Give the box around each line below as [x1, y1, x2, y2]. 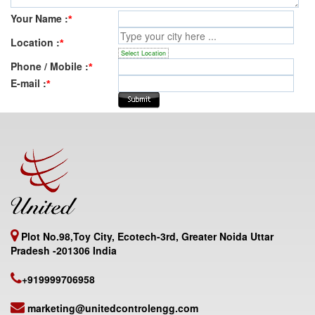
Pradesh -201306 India [11, 243, 117, 257]
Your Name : [11, 11, 68, 25]
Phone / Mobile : [11, 59, 89, 73]
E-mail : [11, 76, 46, 90]
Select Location [119, 49, 168, 58]
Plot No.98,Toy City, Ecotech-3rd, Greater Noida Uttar [18, 229, 274, 243]
